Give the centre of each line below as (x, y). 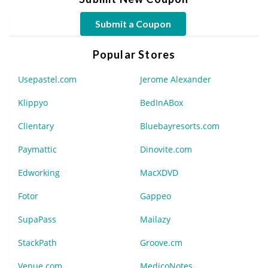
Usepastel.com (47, 79)
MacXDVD (159, 172)
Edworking (39, 172)
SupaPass (37, 219)
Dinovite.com (166, 149)
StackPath (37, 242)
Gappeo (156, 196)
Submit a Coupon (133, 23)
